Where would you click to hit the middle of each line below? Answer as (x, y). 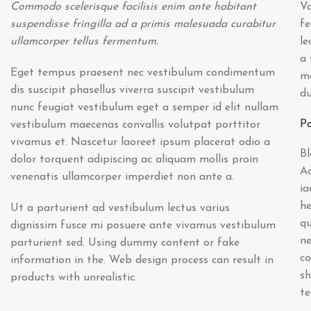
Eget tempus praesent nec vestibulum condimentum (143, 73)
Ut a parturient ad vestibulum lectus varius (120, 208)
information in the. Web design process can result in (142, 260)
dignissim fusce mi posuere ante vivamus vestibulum (143, 225)
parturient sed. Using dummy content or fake (125, 243)
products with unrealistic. (74, 277)
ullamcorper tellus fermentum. (84, 41)
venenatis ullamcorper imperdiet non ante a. (122, 177)
